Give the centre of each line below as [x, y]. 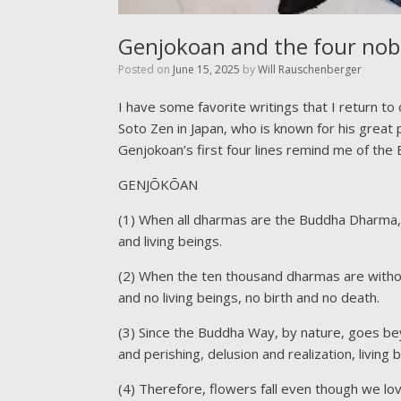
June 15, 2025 [206, 69]
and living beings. [170, 241]
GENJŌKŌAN [158, 184]
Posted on [149, 69]
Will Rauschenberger [310, 69]
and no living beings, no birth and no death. [249, 297]
